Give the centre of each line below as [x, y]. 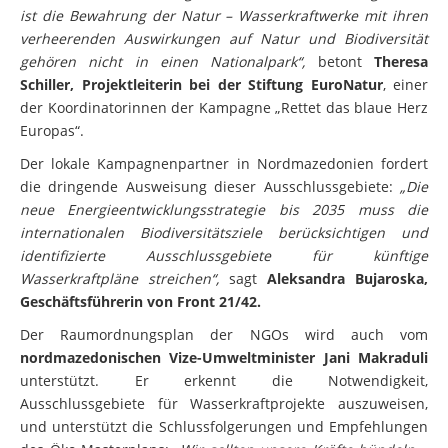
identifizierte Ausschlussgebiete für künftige [224, 269]
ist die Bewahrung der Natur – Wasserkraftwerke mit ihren [224, 29]
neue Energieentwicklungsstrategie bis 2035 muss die [224, 223]
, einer [405, 98]
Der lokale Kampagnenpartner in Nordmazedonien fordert [224, 177]
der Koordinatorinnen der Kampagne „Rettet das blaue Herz [224, 121]
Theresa [401, 75]
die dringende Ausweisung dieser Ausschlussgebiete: [206, 200]
